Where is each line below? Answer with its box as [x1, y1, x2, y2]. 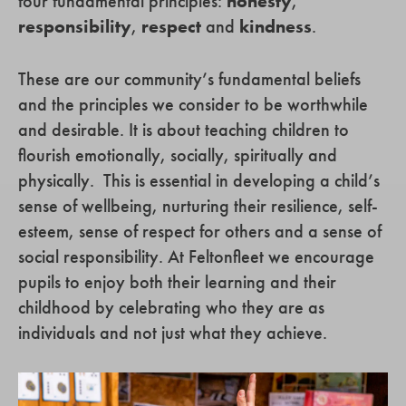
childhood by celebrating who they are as [18, 295, 324, 320]
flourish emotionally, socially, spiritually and [18, 143, 337, 168]
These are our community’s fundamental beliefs [18, 67, 361, 92]
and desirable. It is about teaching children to [18, 118, 349, 142]
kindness [239, 14, 312, 39]
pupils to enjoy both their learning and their [18, 270, 336, 295]
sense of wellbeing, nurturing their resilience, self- [18, 194, 378, 218]
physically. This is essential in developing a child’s [18, 169, 380, 193]
